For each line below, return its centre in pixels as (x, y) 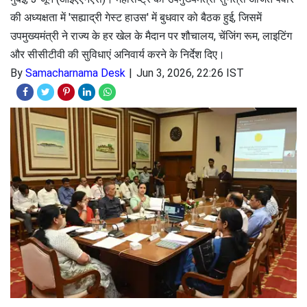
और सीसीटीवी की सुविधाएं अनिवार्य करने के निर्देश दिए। (118, 54)
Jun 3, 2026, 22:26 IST (190, 73)
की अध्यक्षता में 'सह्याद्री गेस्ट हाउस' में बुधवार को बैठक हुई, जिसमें (136, 17)
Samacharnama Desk (75, 73)
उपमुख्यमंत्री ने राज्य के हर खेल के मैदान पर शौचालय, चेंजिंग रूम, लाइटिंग (151, 36)
